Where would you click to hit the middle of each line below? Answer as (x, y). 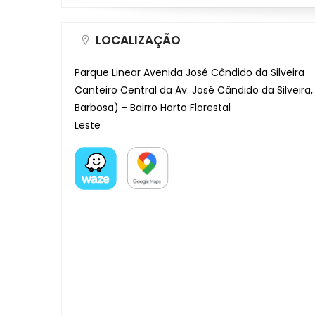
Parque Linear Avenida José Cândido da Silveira (189, 72)
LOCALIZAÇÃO (138, 40)
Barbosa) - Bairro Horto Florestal (153, 107)
